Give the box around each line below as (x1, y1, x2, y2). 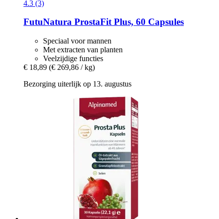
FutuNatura (23, 17, 72, 27)
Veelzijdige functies (43, 54, 103, 63)
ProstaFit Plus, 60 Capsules (72, 17, 184, 27)
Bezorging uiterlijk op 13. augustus (23, 80, 131, 88)
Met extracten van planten (43, 45, 123, 54)
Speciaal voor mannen (43, 37, 111, 45)
